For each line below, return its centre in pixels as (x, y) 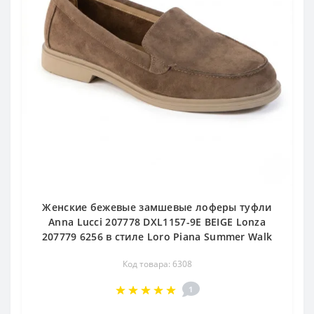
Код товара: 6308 (157, 264)
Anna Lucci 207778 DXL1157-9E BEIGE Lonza (157, 222)
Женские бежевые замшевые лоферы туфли (157, 207)
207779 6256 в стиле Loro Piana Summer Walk (157, 237)
